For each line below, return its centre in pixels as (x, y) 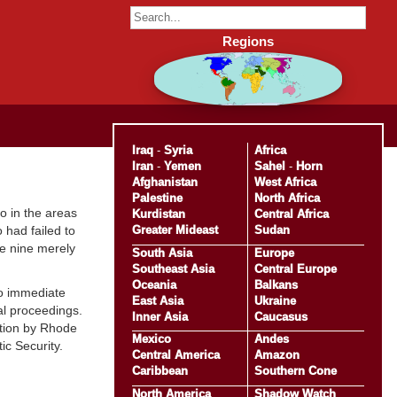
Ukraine (275, 300)
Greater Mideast (175, 230)
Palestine (157, 198)
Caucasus (280, 316)
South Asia (162, 253)
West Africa (285, 182)
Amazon (276, 355)
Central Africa (291, 214)
